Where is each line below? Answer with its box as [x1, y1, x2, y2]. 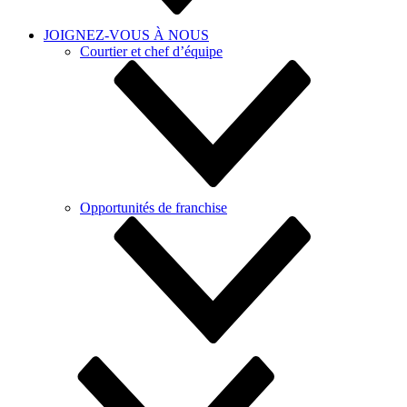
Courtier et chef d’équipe [80, 44, 223, 59]
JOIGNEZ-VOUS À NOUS [44, 27, 209, 43]
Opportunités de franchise [80, 200, 227, 215]
